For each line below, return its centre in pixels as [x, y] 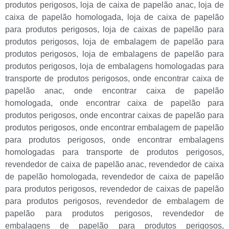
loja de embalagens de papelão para [153, 54]
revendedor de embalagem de [165, 201]
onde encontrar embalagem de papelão [152, 127]
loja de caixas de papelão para [163, 29]
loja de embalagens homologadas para [152, 66]
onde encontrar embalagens [168, 140]
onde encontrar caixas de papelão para [152, 115]
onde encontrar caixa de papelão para [142, 103]
